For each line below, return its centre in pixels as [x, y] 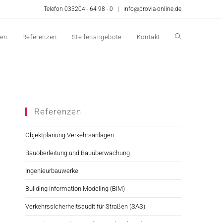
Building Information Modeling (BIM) [75, 189]
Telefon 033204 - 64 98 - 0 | [83, 9]
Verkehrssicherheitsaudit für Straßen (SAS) [85, 206]
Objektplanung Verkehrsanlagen [69, 135]
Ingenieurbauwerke [52, 171]
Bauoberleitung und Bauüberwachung [77, 153]
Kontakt [148, 37]
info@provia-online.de [152, 9]
